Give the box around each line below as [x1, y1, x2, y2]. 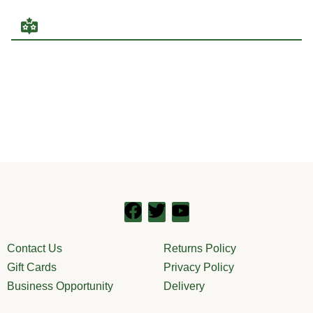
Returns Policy [163, 242, 236, 254]
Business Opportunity [7, 279, 113, 292]
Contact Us [7, 242, 62, 254]
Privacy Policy [163, 261, 234, 273]
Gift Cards [7, 261, 57, 273]
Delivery [163, 279, 205, 292]
